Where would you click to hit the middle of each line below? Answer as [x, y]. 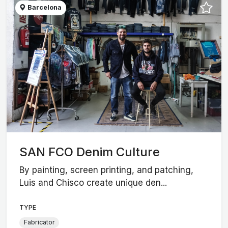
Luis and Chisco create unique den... [93, 182]
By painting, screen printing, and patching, [107, 170]
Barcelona [44, 8]
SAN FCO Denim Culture [90, 152]
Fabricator [39, 222]
